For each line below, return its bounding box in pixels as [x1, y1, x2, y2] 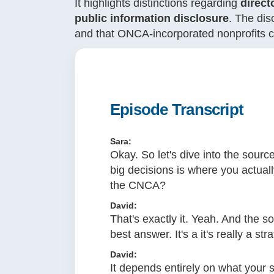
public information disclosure [75, 12, 229, 25]
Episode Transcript [110, 101, 244, 119]
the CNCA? [110, 179, 166, 192]
